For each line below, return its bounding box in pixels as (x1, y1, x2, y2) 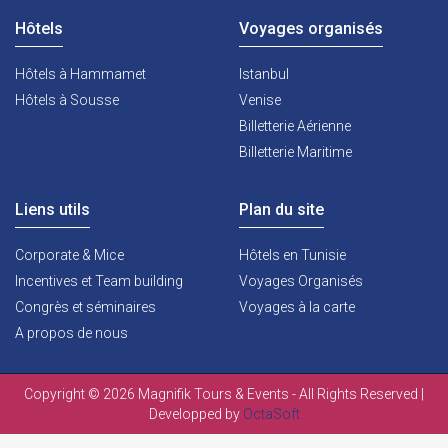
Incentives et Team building (15, 273, 183, 289)
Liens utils (15, 200, 90, 219)
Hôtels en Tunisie (239, 247, 346, 263)
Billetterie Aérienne (239, 118, 351, 134)
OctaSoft (242, 406, 300, 422)
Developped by (148, 406, 243, 422)
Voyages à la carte (239, 299, 355, 315)
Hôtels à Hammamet (15, 66, 146, 82)
